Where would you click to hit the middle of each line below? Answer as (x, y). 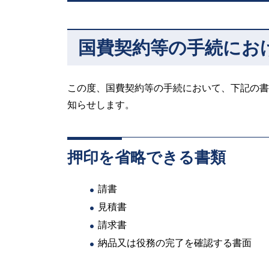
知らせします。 (101, 105)
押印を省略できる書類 (147, 157)
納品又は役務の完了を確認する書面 (175, 243)
